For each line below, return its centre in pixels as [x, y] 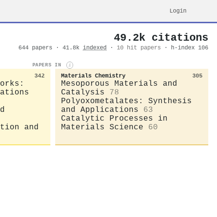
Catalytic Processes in [114, 118]
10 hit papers [139, 48]
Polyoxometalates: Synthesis [126, 101]
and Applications [100, 110]
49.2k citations [161, 38]
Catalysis [83, 92]
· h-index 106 [186, 48]
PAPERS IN [48, 65]
